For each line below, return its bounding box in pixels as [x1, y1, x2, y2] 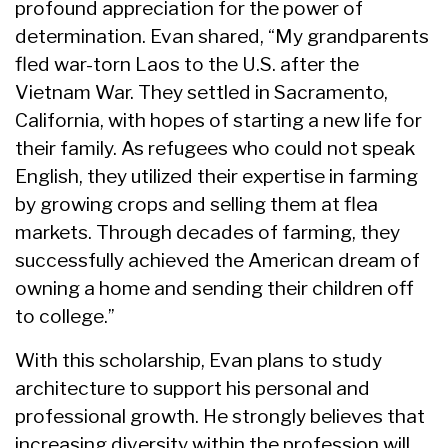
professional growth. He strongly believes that [15, 404, 425, 429]
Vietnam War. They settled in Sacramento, [15, 80, 388, 105]
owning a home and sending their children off [15, 276, 414, 301]
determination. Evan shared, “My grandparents [15, 24, 429, 49]
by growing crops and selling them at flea [15, 192, 378, 217]
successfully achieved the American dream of [15, 248, 420, 273]
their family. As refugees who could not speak [15, 136, 415, 161]
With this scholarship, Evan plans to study [15, 348, 382, 373]
